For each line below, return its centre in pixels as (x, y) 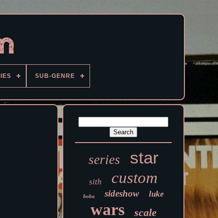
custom (135, 178)
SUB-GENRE (55, 76)
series (104, 160)
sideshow (122, 193)
